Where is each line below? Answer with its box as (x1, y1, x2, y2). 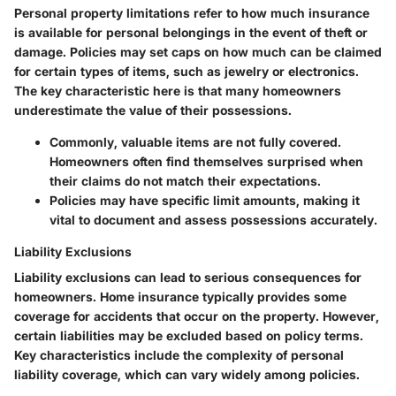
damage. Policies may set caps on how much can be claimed (14, 44, 382, 59)
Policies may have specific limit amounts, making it (49, 193, 360, 208)
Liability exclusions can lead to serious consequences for (14, 270, 362, 285)
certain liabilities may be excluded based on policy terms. (14, 328, 363, 343)
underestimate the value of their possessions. (14, 103, 292, 118)
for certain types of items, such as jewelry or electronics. (14, 64, 359, 79)
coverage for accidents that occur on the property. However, (14, 308, 379, 324)
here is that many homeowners (149, 83, 341, 98)
